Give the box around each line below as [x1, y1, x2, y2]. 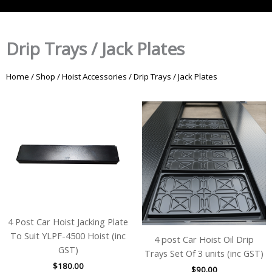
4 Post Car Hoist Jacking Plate [8, 215, 128, 228]
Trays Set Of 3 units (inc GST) [144, 246, 263, 259]
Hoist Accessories [62, 71, 127, 83]
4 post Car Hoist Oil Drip [154, 233, 254, 245]
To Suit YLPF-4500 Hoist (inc [10, 229, 126, 242]
